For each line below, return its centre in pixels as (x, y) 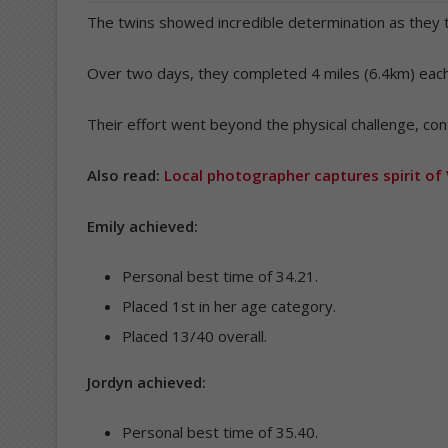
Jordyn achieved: (146, 381)
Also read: (125, 174)
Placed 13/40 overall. (194, 335)
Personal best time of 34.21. (220, 275)
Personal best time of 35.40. (220, 431)
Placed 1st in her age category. (229, 305)
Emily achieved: (142, 225)
